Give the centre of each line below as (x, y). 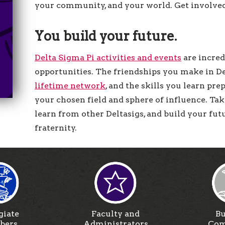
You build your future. (106, 36)
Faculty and (116, 214)
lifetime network (70, 86)
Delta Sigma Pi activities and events (108, 58)
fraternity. (56, 128)
